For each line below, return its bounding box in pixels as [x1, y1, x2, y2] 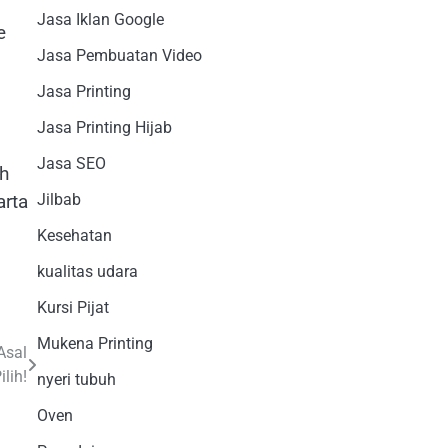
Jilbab [36, 189, 81, 209]
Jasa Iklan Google [36, 9, 164, 29]
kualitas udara [36, 261, 138, 281]
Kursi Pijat [36, 297, 109, 317]
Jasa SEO [36, 153, 106, 173]
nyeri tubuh [36, 369, 116, 389]
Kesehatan [36, 225, 112, 245]
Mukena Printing [36, 333, 153, 353]
